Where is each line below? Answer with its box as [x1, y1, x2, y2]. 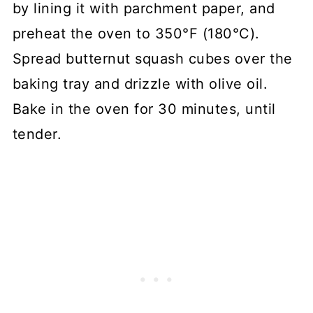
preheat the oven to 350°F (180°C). [12, 24, 260, 42]
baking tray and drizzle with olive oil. [12, 75, 268, 92]
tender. [12, 125, 66, 143]
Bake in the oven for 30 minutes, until [12, 100, 276, 117]
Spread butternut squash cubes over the [12, 50, 293, 67]
